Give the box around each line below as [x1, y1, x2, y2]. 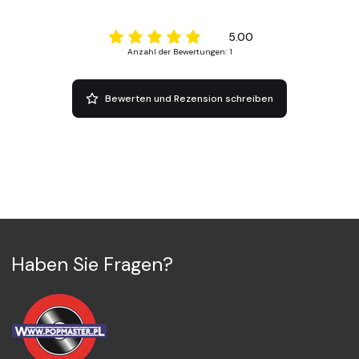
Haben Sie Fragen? [11, 252, 173, 277]
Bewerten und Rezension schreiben [105, 91, 274, 105]
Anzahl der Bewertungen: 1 [127, 46, 232, 57]
